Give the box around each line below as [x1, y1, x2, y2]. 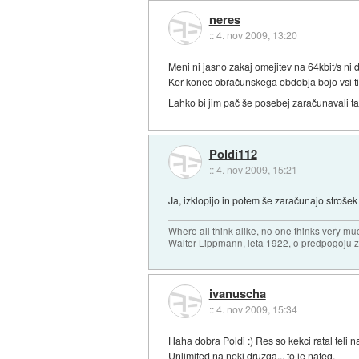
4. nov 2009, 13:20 [216, 28, 297, 42]
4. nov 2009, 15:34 [216, 302, 297, 316]
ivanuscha [208, 284, 266, 302]
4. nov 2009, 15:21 [216, 162, 297, 176]
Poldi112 [208, 144, 257, 163]
